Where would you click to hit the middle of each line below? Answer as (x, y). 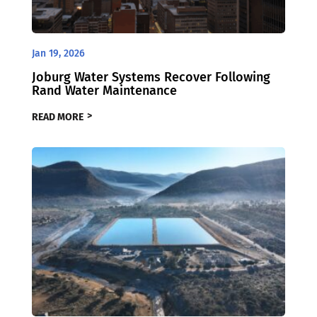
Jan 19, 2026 (58, 54)
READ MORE (57, 117)
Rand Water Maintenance (104, 91)
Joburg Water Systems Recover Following (151, 77)
